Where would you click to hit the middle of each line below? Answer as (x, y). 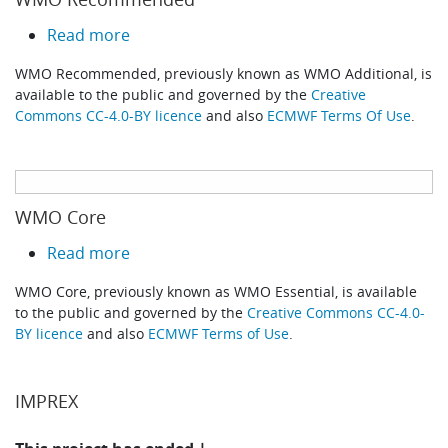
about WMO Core (194, 251)
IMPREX (47, 400)
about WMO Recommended (234, 33)
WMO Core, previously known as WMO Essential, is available (216, 291)
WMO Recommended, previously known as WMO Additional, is (224, 73)
